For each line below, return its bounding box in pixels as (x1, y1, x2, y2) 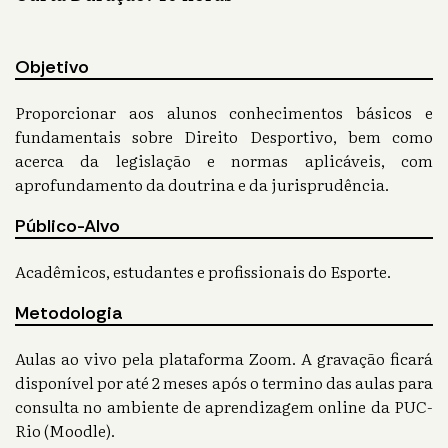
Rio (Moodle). (15, 418, 118, 443)
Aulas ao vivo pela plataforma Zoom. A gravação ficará (15, 346, 433, 371)
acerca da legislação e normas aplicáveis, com (15, 148, 433, 173)
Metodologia (15, 301, 123, 326)
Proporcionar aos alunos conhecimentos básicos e (15, 100, 433, 125)
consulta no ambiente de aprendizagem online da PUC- (15, 394, 433, 419)
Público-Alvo (15, 214, 120, 239)
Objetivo (15, 55, 89, 80)
